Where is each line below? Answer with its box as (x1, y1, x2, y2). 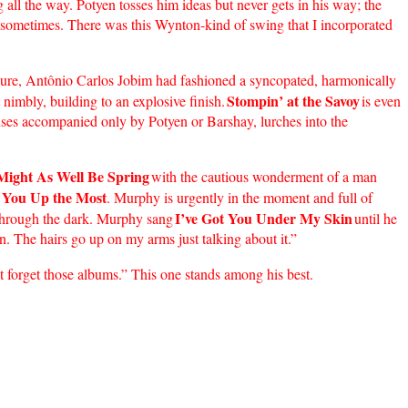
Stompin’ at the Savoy (227, 89, 360, 111)
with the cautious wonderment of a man (151, 166, 377, 186)
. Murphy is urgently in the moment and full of (107, 187, 372, 207)
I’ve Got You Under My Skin (175, 207, 352, 229)
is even (362, 90, 401, 110)
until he (354, 208, 397, 228)
